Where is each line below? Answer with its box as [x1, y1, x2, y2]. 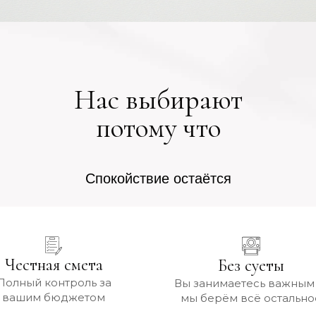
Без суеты [218, 255, 284, 276]
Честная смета [4, 255, 103, 275]
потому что [95, 111, 221, 145]
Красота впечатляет [92, 195, 224, 210]
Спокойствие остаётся [85, 171, 231, 186]
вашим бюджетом [2, 291, 105, 304]
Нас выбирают [73, 83, 243, 116]
